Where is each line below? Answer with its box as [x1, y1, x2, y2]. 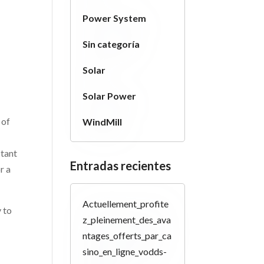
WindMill [82, 116, 123, 127]
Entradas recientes [70, 159, 171, 173]
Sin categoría [82, 38, 140, 49]
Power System [82, 12, 147, 24]
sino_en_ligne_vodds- [82, 246, 167, 257]
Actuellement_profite [82, 198, 169, 209]
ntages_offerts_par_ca [82, 230, 172, 241]
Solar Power [82, 90, 137, 101]
